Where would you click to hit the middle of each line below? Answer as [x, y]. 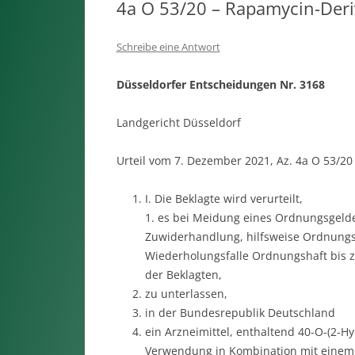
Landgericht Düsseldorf [178, 122]
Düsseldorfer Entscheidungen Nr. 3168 [220, 84]
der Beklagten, [183, 275]
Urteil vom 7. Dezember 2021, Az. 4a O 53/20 [234, 160]
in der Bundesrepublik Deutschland [240, 313]
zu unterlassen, [186, 294]
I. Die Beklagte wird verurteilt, [223, 198]
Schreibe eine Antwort [168, 47]
